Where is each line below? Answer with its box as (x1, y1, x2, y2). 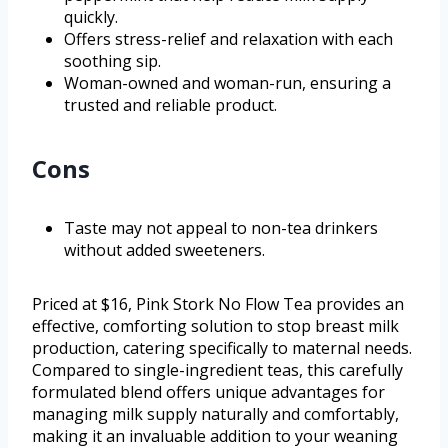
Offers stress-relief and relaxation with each (64, 28, 393, 51)
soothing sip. (64, 50, 161, 73)
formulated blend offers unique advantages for (32, 381, 385, 404)
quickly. (64, 6, 118, 29)
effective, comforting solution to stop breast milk (32, 315, 399, 338)
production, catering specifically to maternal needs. (32, 337, 412, 360)
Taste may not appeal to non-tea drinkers (64, 217, 378, 240)
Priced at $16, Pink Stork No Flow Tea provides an (32, 293, 404, 316)
